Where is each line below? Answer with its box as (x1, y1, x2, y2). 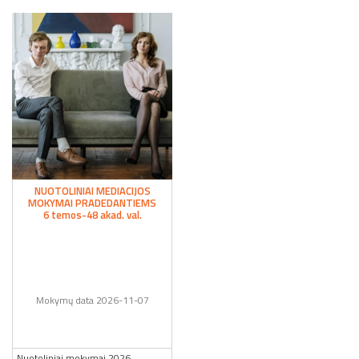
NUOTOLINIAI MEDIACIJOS (34, 183, 151, 200)
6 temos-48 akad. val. (42, 207, 142, 224)
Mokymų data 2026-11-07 (35, 292, 149, 309)
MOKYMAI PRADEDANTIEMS (28, 195, 156, 212)
